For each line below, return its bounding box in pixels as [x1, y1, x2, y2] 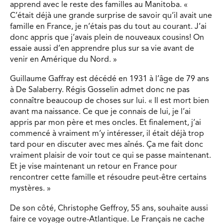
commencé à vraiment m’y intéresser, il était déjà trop [10, 130, 204, 138]
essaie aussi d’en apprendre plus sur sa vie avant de [10, 44, 194, 53]
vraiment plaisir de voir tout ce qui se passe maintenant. [10, 152, 211, 160]
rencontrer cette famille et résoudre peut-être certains [10, 174, 207, 182]
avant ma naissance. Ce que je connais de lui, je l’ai [10, 108, 191, 116]
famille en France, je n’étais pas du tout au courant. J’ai [10, 22, 207, 31]
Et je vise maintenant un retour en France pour [10, 163, 177, 171]
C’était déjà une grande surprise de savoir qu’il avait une [10, 11, 212, 20]
